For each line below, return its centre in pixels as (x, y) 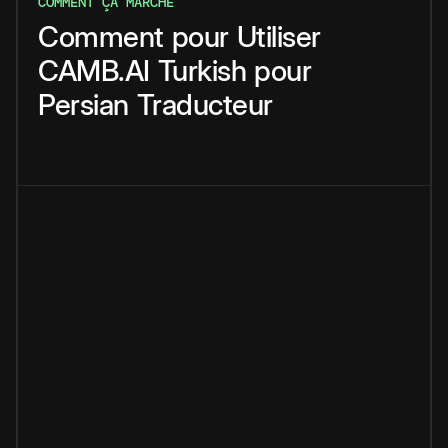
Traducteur (204, 105)
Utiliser (278, 37)
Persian (83, 105)
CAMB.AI (94, 71)
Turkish (201, 71)
